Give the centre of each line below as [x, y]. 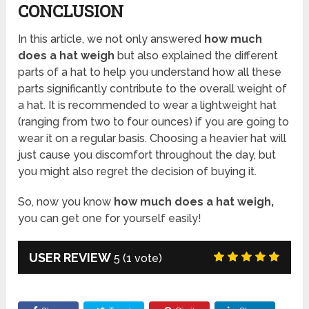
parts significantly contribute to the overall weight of [153, 88]
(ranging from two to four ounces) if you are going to [154, 121]
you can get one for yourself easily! [111, 218]
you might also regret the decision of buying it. [139, 171]
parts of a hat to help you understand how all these [150, 72]
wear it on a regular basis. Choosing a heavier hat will [152, 138]
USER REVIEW [70, 257]
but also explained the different [198, 55]
